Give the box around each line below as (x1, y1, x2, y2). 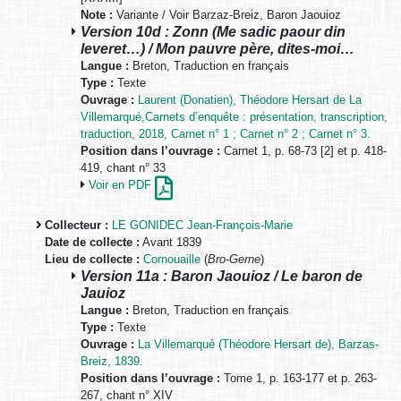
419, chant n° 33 (81, 161, 166, 175)
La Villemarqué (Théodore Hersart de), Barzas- (138, 337, 379, 352)
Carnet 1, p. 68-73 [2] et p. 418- (220, 144, 387, 158)
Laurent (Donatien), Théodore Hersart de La (138, 93, 362, 107)
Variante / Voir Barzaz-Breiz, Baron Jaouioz (113, 8, 341, 22)
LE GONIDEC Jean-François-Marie (112, 218, 293, 233)
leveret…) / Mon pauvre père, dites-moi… (81, 40, 354, 57)
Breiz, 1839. (81, 354, 143, 369)
